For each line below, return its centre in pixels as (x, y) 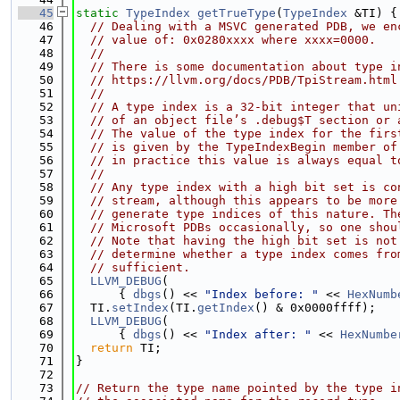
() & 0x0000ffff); (315, 308)
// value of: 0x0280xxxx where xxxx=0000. (233, 40)
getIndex (226, 308)
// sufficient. (140, 267)
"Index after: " (258, 334)
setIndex (140, 308)
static (97, 13)
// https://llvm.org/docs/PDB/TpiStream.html (244, 80)
